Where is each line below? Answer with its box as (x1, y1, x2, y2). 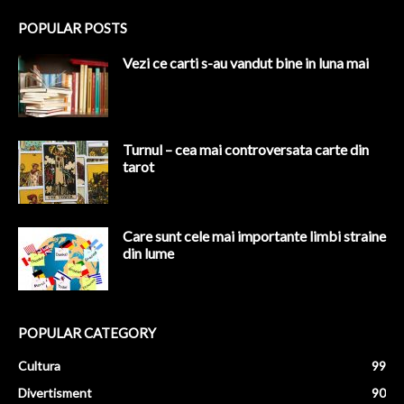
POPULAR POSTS (18, 20, 127, 37)
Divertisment (18, 385, 92, 401)
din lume (123, 244, 174, 262)
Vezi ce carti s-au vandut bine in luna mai (123, 54, 369, 72)
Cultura (18, 358, 60, 374)
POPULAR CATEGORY (18, 325, 156, 342)
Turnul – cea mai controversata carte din (123, 141, 369, 159)
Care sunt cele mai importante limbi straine (123, 227, 386, 245)
